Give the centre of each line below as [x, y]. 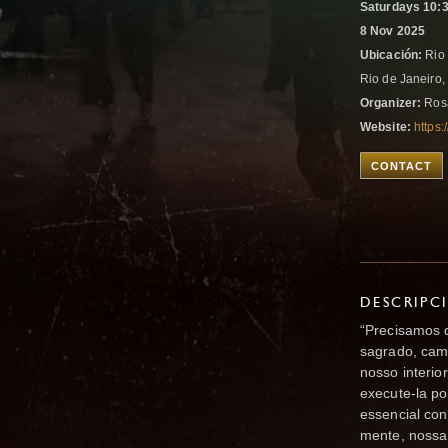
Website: [385, 127]
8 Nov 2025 [393, 31]
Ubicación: [391, 55]
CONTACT [401, 166]
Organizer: [391, 103]
